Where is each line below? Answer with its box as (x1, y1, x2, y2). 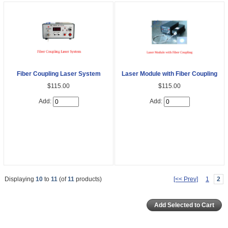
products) (74, 175, 102, 183)
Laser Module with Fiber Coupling (122, 70, 217, 78)
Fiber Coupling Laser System (16, 70, 101, 78)
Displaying (5, 175, 36, 183)
